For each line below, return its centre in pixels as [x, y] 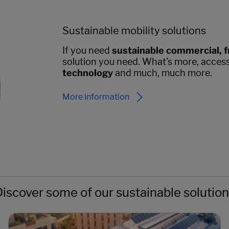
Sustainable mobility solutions [134, 30]
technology [87, 73]
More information [96, 97]
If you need [87, 50]
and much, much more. [162, 73]
